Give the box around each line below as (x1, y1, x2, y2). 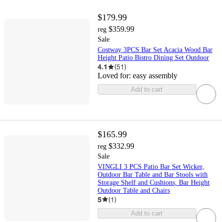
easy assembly (132, 71, 177, 80)
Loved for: (97, 71, 133, 80)
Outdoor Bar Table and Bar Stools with (97, 170, 208, 178)
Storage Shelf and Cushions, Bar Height (97, 178, 210, 186)
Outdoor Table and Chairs (97, 186, 170, 194)
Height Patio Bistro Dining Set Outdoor (97, 54, 209, 62)
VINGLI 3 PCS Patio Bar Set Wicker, (97, 163, 204, 170)
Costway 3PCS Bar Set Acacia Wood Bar (97, 46, 213, 54)
